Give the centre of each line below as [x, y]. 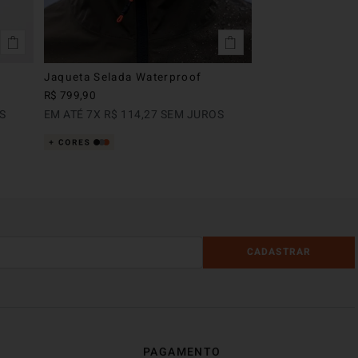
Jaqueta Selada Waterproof [123, 77]
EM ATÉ [65, 114]
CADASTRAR [279, 252]
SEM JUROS [191, 114]
